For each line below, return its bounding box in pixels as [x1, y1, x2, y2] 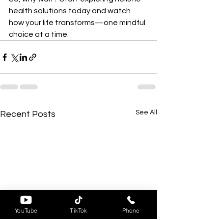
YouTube [15, 206, 38, 214]
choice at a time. [9, 30, 69, 39]
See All [136, 109, 157, 116]
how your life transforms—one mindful [9, 19, 147, 27]
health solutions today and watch [9, 7, 132, 15]
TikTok [70, 206, 87, 214]
